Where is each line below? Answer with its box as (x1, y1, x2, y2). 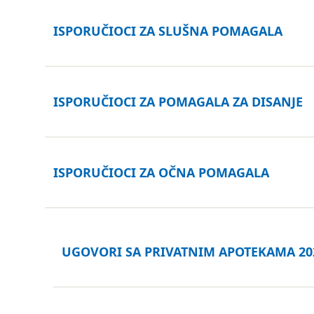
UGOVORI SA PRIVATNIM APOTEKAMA (62, 243, 295, 260)
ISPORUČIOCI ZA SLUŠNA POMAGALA (53, 22, 282, 39)
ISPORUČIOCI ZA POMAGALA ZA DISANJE (53, 93, 303, 110)
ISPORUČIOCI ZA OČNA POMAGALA (53, 164, 269, 181)
